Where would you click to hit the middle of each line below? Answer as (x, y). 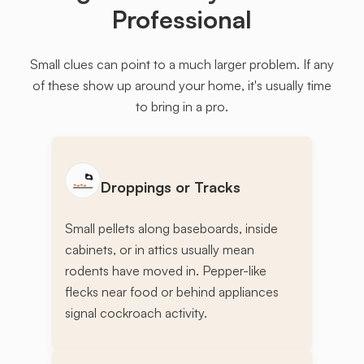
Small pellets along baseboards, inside (171, 229)
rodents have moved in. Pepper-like (166, 271)
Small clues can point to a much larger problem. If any (182, 65)
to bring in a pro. (182, 107)
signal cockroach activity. (136, 313)
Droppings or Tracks (171, 187)
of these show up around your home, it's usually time (182, 86)
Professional (182, 19)
